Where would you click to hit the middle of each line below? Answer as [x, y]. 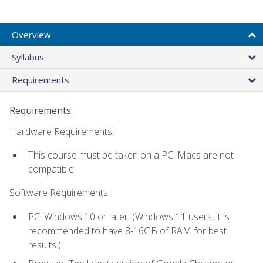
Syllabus [28, 57]
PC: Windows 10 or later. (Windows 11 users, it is [129, 216]
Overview [31, 34]
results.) [45, 245]
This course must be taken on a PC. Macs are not [131, 155]
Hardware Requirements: [62, 131]
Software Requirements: [60, 193]
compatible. [52, 169]
